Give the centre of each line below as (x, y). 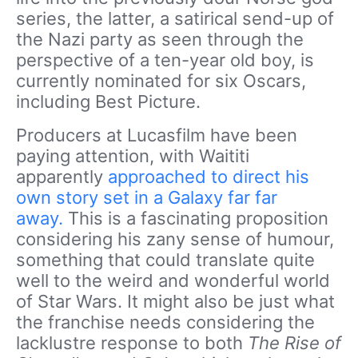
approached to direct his (209, 177)
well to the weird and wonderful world (173, 280)
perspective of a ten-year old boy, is (165, 60)
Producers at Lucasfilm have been (157, 135)
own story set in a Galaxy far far (147, 197)
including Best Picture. (108, 101)
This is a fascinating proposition (196, 218)
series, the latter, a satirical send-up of (175, 18)
